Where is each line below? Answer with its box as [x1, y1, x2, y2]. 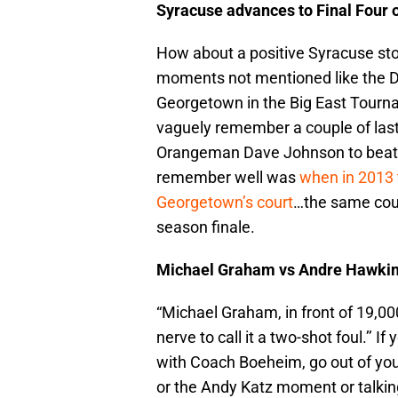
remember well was [156, 168, 299, 187]
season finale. [156, 218, 255, 237]
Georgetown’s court [156, 193, 293, 212]
